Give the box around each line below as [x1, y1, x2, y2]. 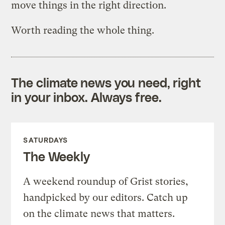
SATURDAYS [23, 135, 68, 144]
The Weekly [23, 148, 90, 164]
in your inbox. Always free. [11, 89, 162, 104]
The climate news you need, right [11, 74, 201, 90]
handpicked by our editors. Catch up [23, 191, 188, 203]
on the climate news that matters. [23, 207, 175, 219]
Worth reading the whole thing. [11, 24, 155, 36]
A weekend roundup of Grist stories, [23, 175, 189, 187]
